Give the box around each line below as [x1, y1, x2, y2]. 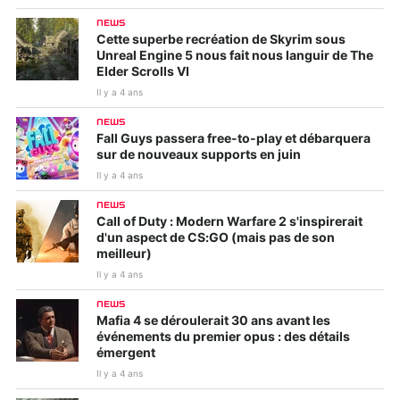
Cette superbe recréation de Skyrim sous [96, 34, 346, 47]
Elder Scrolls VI [96, 66, 189, 79]
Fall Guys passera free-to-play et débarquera [96, 133, 371, 146]
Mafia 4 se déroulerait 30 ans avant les [96, 315, 330, 329]
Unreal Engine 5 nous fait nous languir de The [96, 50, 373, 63]
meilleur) [96, 248, 152, 262]
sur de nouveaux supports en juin [96, 149, 301, 162]
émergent [96, 347, 155, 361]
